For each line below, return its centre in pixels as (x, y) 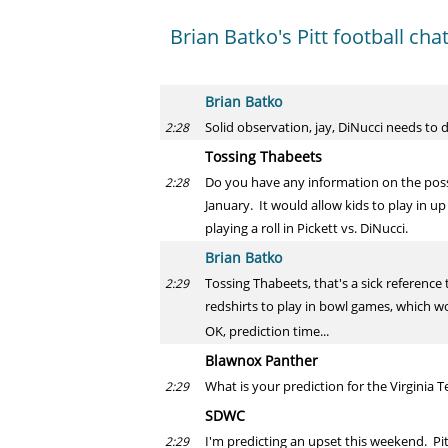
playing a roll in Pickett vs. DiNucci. (306, 228)
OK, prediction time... (267, 331)
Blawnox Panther (261, 360)
